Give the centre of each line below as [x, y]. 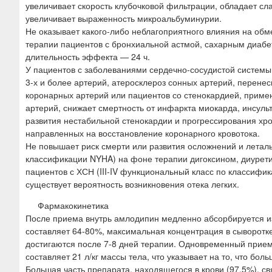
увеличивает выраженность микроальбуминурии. [124, 18]
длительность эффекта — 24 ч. [88, 56]
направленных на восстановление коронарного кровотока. [143, 133]
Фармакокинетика [73, 205]
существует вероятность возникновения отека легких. [132, 184]
